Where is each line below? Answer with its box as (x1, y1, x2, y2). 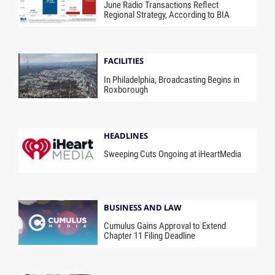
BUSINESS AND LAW (104, 201, 182, 213)
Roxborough (104, 83, 149, 95)
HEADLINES (104, 130, 149, 141)
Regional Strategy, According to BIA (104, 9, 230, 20)
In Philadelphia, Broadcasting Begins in (104, 74, 240, 85)
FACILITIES (104, 55, 144, 66)
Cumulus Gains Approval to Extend (104, 220, 227, 232)
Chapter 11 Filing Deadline (104, 230, 196, 242)
